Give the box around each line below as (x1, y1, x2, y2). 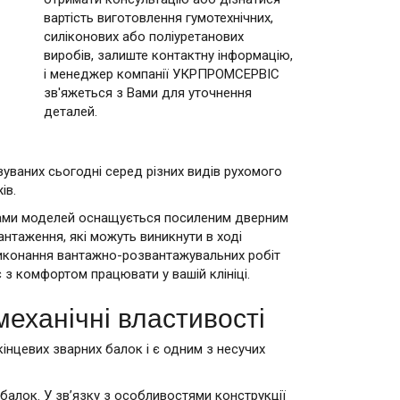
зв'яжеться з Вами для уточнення (43, 85, 252, 101)
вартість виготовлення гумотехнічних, (43, 10, 273, 26)
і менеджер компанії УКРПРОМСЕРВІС (43, 66, 279, 82)
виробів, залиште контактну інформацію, (43, 47, 293, 63)
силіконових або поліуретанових (43, 29, 244, 45)
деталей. (43, 104, 97, 120)
